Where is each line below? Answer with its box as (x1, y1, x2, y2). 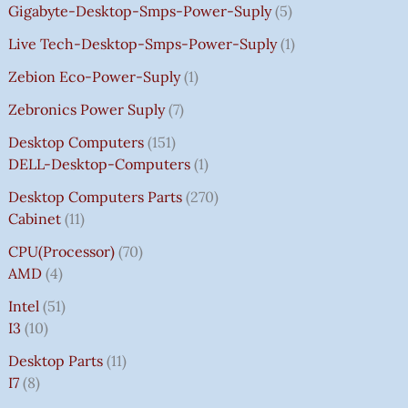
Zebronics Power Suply (7, 99, 165, 118)
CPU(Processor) (7, 241, 115, 260)
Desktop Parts (7, 351, 103, 370)
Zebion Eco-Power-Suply (7, 66, 180, 86)
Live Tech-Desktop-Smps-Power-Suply (7, 34, 277, 53)
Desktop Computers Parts (7, 187, 182, 206)
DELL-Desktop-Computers (7, 154, 190, 173)
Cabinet (7, 209, 61, 228)
